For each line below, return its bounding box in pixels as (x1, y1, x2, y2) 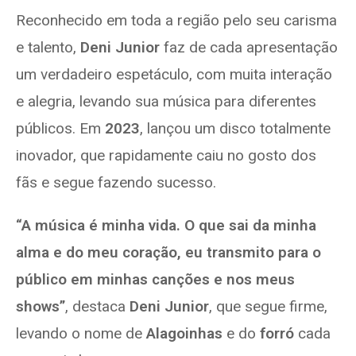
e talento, (16, 38, 80, 57)
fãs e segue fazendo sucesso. (16, 173, 216, 192)
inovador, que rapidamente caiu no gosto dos (16, 146, 316, 165)
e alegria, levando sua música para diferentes (16, 92, 316, 111)
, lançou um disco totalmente (140, 119, 331, 138)
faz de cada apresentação (160, 38, 338, 57)
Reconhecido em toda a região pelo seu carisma (16, 11, 337, 30)
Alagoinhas (146, 324, 222, 343)
